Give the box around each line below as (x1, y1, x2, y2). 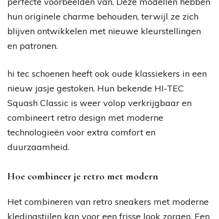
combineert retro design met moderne (7, 111, 163, 123)
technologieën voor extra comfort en (7, 126, 155, 138)
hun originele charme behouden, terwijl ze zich (7, 10, 198, 22)
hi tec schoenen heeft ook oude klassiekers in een (7, 67, 207, 79)
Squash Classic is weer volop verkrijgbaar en (7, 97, 192, 109)
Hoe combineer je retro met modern (7, 170, 158, 182)
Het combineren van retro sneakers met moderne (7, 196, 209, 208)
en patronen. (7, 40, 58, 51)
